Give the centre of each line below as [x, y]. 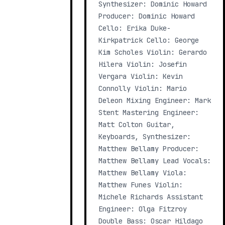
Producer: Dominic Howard [147, 16]
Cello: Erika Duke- [135, 28]
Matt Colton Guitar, [137, 125]
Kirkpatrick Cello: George [149, 40]
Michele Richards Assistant [151, 197]
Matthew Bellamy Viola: [143, 173]
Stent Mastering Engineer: [149, 113]
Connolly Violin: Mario [143, 88]
